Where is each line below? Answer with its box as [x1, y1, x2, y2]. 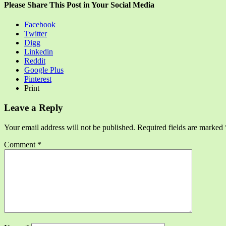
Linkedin [24, 47, 53, 56]
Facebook [24, 20, 55, 29]
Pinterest [24, 75, 51, 84]
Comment [4, 140, 37, 149]
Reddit [24, 56, 45, 66]
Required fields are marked [137, 123, 225, 132]
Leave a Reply [4, 102, 63, 114]
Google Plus [24, 66, 64, 75]
